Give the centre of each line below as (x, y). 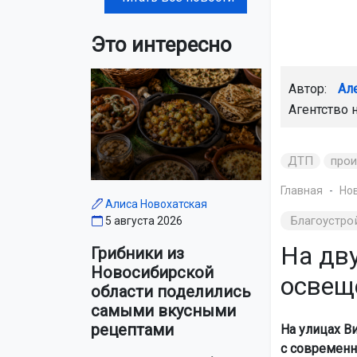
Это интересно (161, 44)
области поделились (171, 292)
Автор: (309, 88)
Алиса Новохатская (156, 204)
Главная (301, 190)
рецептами (132, 330)
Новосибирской (152, 273)
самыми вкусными (163, 311)
